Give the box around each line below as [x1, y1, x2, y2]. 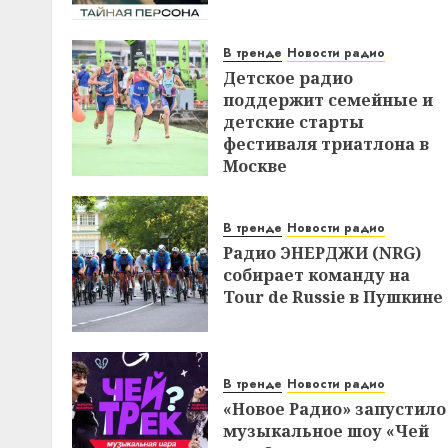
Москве [223, 155, 287, 178]
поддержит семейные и [223, 89, 433, 112]
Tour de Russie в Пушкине [223, 286, 443, 309]
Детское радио [223, 67, 353, 90]
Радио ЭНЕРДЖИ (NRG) [223, 242, 421, 265]
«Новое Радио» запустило [223, 398, 446, 421]
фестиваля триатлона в [223, 133, 429, 156]
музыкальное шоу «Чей [223, 420, 429, 443]
